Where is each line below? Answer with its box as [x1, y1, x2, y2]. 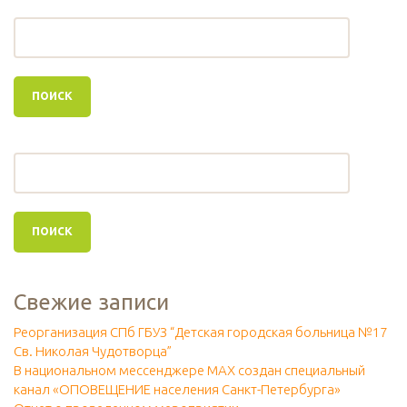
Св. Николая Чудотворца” [14, 343, 172, 360]
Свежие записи [14, 290, 169, 315]
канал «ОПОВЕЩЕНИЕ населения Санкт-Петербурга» [14, 382, 341, 398]
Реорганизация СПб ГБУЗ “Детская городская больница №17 [14, 324, 387, 341]
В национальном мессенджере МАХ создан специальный [14, 362, 365, 379]
